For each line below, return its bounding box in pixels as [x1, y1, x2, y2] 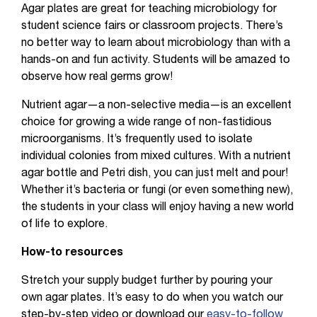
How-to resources [21, 248, 123, 258]
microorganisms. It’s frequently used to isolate [21, 134, 253, 145]
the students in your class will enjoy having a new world [21, 202, 294, 213]
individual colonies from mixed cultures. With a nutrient [21, 151, 291, 162]
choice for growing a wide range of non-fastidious [21, 117, 272, 128]
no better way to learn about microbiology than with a [21, 38, 290, 49]
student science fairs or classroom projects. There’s [21, 21, 283, 32]
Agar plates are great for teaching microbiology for [21, 4, 277, 15]
